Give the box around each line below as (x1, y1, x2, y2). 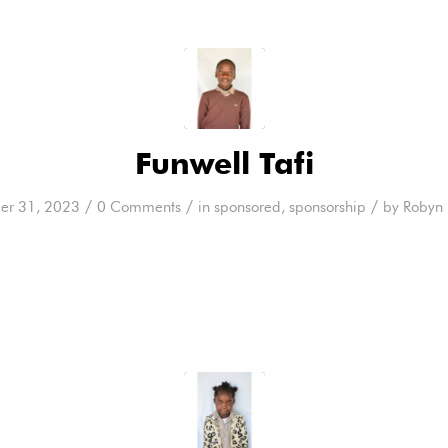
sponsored (213, 198, 281, 216)
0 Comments (96, 198, 181, 216)
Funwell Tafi (134, 145, 314, 181)
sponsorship (288, 198, 366, 216)
